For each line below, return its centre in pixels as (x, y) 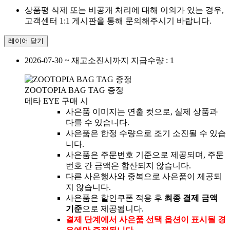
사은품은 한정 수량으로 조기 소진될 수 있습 (146, 133)
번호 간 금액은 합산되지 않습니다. (128, 166)
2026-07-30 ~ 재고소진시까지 (78, 61)
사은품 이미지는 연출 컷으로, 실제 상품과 (142, 112)
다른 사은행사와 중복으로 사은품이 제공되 (144, 177)
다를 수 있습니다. (98, 123)
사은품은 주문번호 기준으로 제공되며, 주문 (145, 155)
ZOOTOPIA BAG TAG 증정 (74, 90)
